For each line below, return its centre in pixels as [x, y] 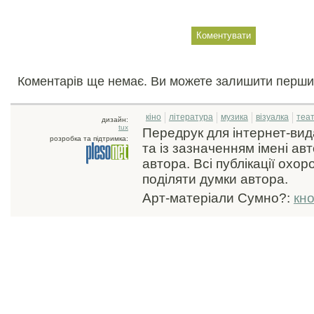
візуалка [272, 117]
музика [234, 117]
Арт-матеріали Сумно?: [218, 198]
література [191, 117]
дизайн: [115, 120]
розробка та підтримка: [89, 138]
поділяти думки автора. [215, 179]
